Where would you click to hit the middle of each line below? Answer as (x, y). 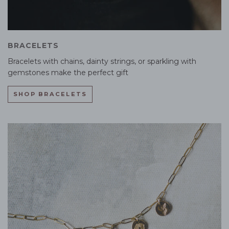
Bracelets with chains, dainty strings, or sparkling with (102, 62)
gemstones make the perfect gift (68, 73)
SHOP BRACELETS (50, 94)
